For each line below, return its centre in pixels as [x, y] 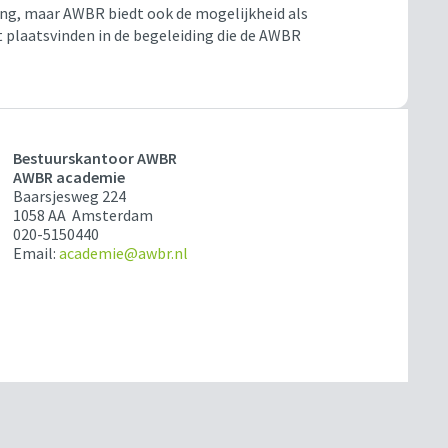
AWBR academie [69, 177]
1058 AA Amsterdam [83, 215]
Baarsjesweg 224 [70, 196]
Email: [36, 253]
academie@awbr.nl [124, 253]
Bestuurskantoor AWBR [95, 158]
